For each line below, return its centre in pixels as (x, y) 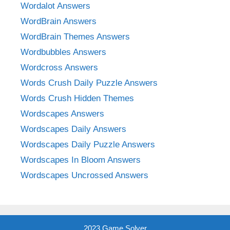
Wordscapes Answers (62, 113)
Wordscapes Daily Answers (73, 129)
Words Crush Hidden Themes (77, 98)
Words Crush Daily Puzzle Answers (89, 83)
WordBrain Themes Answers (75, 36)
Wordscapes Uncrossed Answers (84, 175)
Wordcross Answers (59, 67)
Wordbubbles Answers (63, 52)
